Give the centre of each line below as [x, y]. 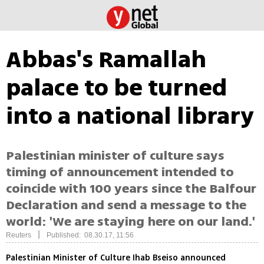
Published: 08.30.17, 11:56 [90, 235]
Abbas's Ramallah [106, 60]
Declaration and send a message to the [126, 205]
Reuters [19, 235]
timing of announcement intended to [120, 172]
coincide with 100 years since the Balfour [131, 189]
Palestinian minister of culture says [115, 156]
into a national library [130, 116]
